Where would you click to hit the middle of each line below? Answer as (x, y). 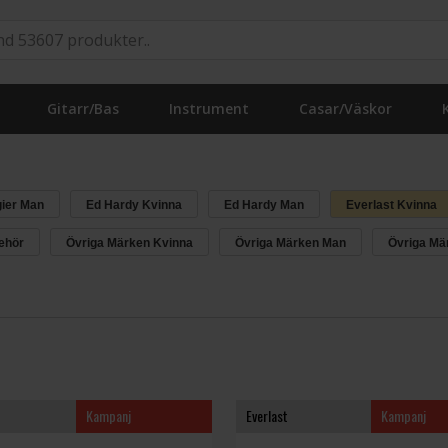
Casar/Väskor (345, 108)
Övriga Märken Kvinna (129, 243)
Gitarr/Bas (83, 108)
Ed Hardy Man (263, 205)
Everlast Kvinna (391, 205)
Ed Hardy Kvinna (133, 205)
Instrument (209, 108)
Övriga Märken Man (290, 243)
